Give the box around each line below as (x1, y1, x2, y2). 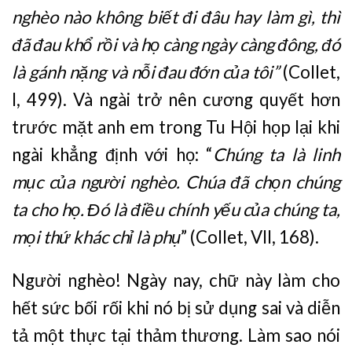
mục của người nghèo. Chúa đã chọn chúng (12, 170, 340, 192)
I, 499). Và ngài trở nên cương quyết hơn (12, 88, 340, 110)
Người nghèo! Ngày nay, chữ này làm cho (12, 269, 340, 291)
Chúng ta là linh (212, 143, 340, 165)
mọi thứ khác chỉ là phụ (12, 225, 181, 247)
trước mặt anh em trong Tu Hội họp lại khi (12, 115, 340, 137)
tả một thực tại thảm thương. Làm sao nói (12, 324, 340, 346)
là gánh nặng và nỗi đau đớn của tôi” (12, 60, 280, 82)
